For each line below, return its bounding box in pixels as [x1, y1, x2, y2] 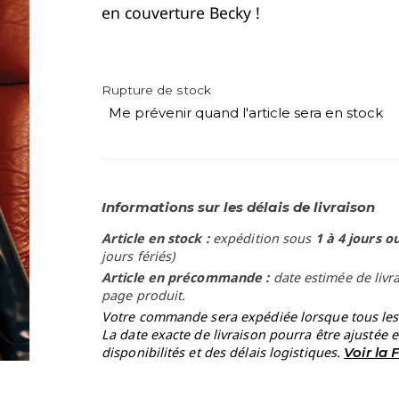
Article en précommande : [102, 269, 273, 286]
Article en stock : [102, 230, 213, 247]
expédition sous [212, 230, 315, 247]
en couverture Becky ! [102, 2, 260, 23]
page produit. [102, 287, 186, 304]
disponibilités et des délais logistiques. [102, 344, 345, 361]
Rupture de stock [102, 83, 211, 97]
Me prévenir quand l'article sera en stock [108, 104, 383, 121]
